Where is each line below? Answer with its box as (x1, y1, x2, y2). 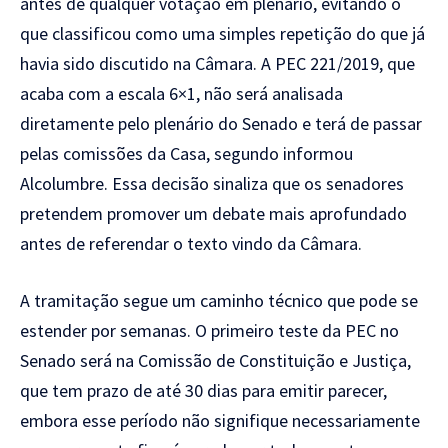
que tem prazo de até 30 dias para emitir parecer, (20, 378, 387, 402)
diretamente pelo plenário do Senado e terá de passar (20, 111, 422, 135)
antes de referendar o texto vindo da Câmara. (20, 231, 362, 255)
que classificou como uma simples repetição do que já (20, 21, 425, 45)
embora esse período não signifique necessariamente (20, 408, 420, 432)
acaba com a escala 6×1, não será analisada (20, 81, 343, 105)
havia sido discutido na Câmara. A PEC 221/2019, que (20, 51, 415, 75)
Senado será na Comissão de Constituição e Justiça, (20, 348, 411, 372)
